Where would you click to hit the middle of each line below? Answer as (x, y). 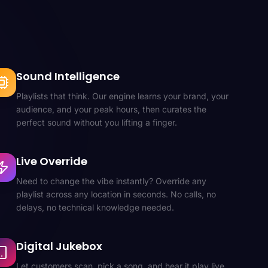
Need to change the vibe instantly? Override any (111, 181)
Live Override (51, 161)
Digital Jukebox (59, 246)
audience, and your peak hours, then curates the (111, 109)
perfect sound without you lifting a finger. (96, 122)
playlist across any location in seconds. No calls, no (116, 194)
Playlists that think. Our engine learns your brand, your (122, 96)
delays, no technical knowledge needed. (95, 207)
